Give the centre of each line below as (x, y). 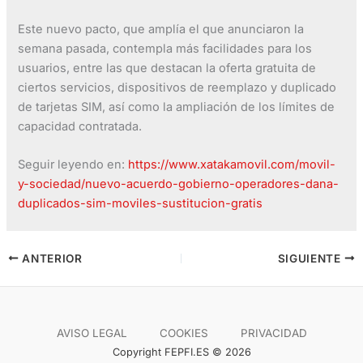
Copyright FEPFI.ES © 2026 (181, 352)
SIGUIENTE (311, 258)
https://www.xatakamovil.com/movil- (232, 165)
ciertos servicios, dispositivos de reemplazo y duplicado (177, 87)
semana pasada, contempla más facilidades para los (165, 48)
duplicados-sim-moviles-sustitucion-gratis (141, 204)
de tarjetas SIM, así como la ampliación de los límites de (177, 107)
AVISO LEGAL (92, 333)
